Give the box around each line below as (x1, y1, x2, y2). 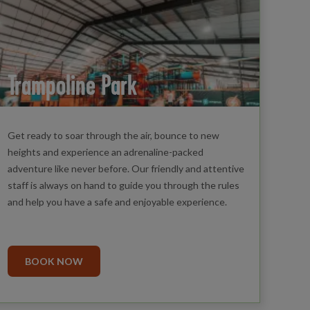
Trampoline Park (7, 69, 137, 101)
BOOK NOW (24, 255, 83, 268)
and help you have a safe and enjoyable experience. (7, 196, 227, 208)
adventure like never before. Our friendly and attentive (7, 163, 244, 175)
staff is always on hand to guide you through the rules (7, 179, 239, 192)
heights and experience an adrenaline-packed (7, 146, 203, 158)
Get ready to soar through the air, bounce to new (7, 129, 219, 142)
